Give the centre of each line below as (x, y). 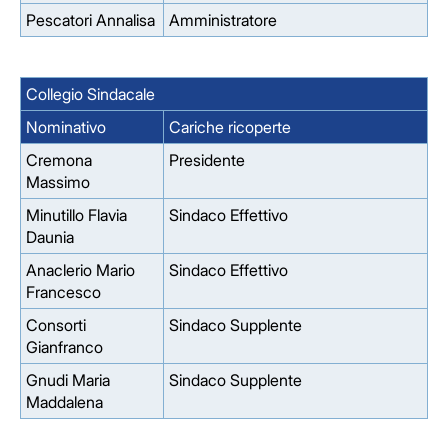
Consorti (56, 325)
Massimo (58, 182)
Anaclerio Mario (80, 270)
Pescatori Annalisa (90, 20)
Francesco (63, 292)
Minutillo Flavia (76, 215)
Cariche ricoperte (230, 127)
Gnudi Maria (68, 380)
